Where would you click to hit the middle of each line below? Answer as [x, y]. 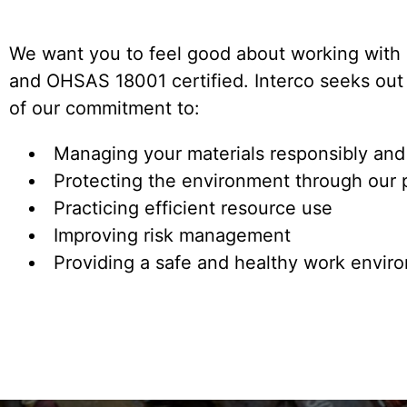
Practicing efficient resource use [193, 208]
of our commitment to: [104, 108]
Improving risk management [172, 235]
